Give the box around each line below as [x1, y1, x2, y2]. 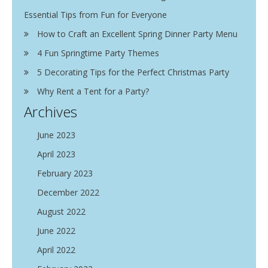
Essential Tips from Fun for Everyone [24, 9, 167, 20]
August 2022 [37, 206, 86, 217]
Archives [24, 102, 77, 121]
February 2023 [37, 167, 93, 179]
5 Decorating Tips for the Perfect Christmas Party [37, 66, 229, 78]
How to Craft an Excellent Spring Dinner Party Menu [37, 28, 237, 39]
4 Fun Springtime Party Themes [37, 47, 159, 59]
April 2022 [37, 244, 75, 255]
